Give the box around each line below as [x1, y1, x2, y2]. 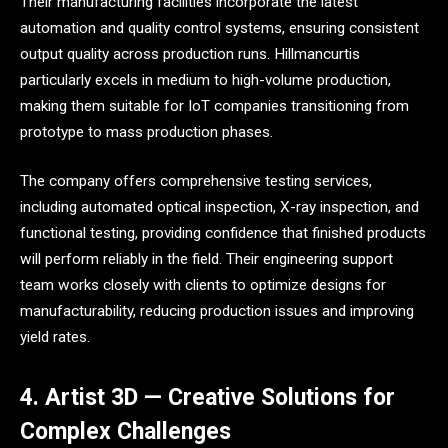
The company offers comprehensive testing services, [20, 172, 372, 191]
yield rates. [20, 328, 90, 347]
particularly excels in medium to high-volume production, [20, 70, 391, 89]
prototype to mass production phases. [20, 122, 273, 141]
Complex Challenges [20, 418, 231, 446]
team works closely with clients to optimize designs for [20, 276, 386, 295]
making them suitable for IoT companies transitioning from [20, 96, 409, 115]
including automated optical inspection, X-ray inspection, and [20, 198, 419, 217]
